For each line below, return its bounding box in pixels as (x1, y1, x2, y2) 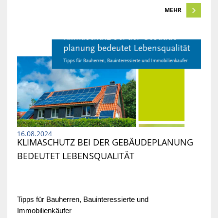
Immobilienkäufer (17, 207, 73, 215)
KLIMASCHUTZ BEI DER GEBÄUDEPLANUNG (17, 136, 193, 148)
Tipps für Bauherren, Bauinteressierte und (17, 196, 148, 204)
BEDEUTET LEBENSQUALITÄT (17, 150, 134, 162)
